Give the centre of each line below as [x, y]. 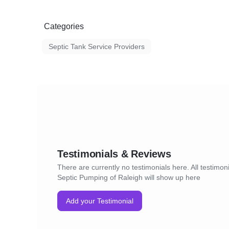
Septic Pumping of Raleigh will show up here [129, 177]
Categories [64, 26]
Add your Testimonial [100, 201]
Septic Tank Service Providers [97, 47]
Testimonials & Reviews [114, 154]
